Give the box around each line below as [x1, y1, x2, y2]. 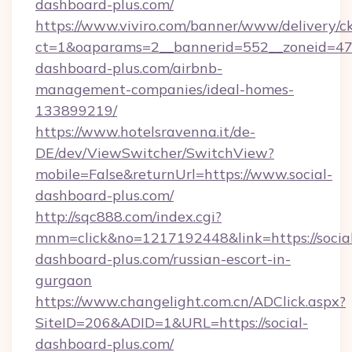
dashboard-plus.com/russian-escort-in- [35, 250, 291, 268]
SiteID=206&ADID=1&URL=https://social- [35, 313, 308, 332]
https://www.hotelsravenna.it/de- [35, 123, 255, 141]
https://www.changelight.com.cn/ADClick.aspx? [35, 292, 346, 310]
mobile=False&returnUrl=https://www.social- [35, 165, 332, 183]
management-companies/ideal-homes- [35, 80, 294, 98]
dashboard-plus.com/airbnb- [35, 59, 222, 77]
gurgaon [35, 271, 92, 289]
